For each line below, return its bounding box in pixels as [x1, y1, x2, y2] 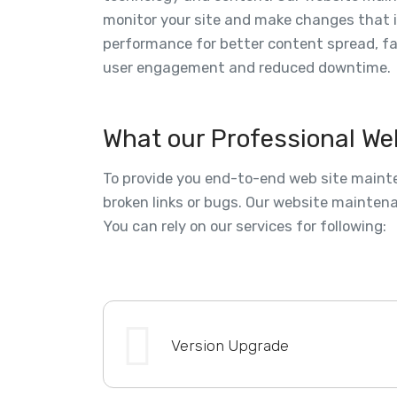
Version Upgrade [170, 336, 289, 354]
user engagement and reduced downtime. [102, 58, 391, 76]
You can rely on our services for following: [102, 216, 386, 235]
